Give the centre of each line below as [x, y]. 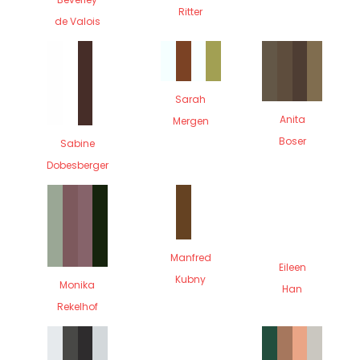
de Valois [77, 22]
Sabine [77, 143]
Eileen [292, 267]
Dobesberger [77, 165]
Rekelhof [77, 307]
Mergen [190, 121]
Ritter [191, 11]
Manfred [190, 257]
